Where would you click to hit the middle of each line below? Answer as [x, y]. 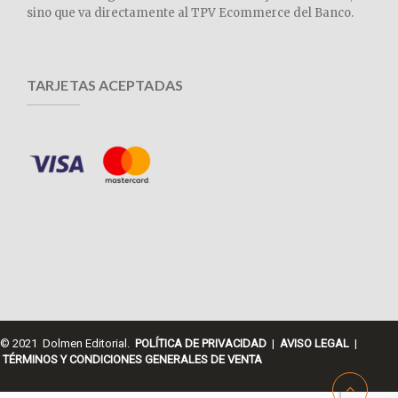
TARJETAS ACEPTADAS [105, 85]
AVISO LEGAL [314, 343]
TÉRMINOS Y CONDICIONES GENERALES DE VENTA [132, 359]
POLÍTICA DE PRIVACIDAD [201, 343]
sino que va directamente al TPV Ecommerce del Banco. [190, 13]
